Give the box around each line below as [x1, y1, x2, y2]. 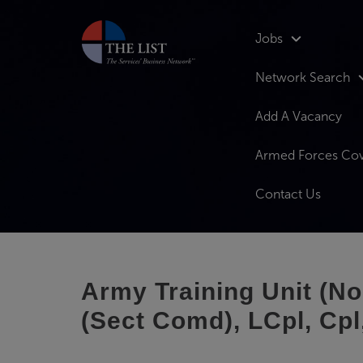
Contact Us [255, 186, 321, 202]
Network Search [255, 70, 350, 85]
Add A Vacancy [255, 109, 342, 124]
